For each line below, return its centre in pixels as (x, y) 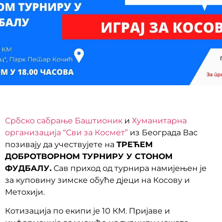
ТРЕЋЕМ (135, 144)
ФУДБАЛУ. (28, 168)
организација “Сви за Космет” (66, 133)
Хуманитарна (159, 121)
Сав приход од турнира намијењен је (129, 168)
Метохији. (25, 192)
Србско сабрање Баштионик (64, 121)
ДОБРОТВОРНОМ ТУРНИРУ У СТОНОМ (89, 156)
